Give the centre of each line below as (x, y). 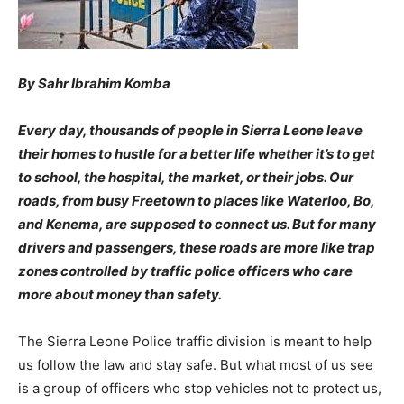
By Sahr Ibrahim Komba (94, 83)
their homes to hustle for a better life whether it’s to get (197, 154)
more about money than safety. (120, 294)
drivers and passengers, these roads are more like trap (197, 248)
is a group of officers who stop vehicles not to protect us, (200, 388)
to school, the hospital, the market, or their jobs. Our (186, 177)
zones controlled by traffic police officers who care (185, 271)
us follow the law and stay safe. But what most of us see (196, 365)
